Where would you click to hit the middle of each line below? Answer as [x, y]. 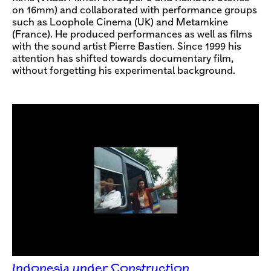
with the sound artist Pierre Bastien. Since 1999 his [127, 47]
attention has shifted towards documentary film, [123, 59]
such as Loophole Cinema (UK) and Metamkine [120, 22]
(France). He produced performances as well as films [132, 34]
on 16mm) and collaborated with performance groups [135, 10]
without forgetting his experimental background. [124, 71]
